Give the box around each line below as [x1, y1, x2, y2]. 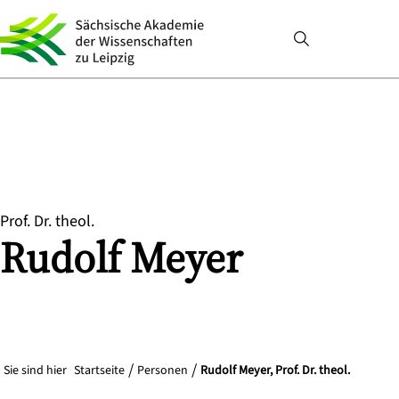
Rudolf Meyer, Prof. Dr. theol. [200, 362, 350, 379]
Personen [137, 362, 188, 379]
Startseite [74, 362, 125, 379]
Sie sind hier [4, 362, 67, 379]
